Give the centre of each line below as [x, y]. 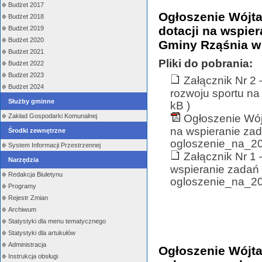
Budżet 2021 [26, 51]
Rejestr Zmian [28, 198]
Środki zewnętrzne [37, 130]
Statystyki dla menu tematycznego [57, 221]
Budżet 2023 [26, 75]
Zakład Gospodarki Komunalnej [53, 116]
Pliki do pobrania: [206, 64]
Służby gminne [31, 101]
